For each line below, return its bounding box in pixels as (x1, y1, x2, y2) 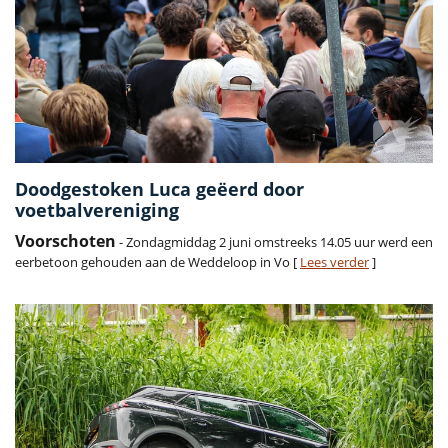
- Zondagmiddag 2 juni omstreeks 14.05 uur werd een (116, 232, 433, 251)
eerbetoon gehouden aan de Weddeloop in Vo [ (15, 252, 300, 271)
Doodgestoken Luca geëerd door (15, 176, 304, 201)
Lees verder (300, 252, 369, 271)
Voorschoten (15, 229, 116, 252)
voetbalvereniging (15, 197, 179, 222)
